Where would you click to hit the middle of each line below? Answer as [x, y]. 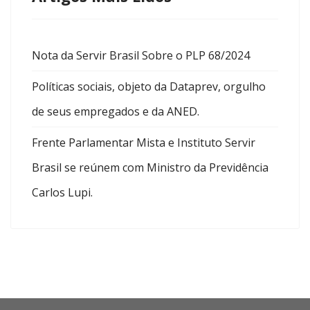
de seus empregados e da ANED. [116, 111]
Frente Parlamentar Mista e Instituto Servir [144, 143]
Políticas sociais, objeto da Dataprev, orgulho [149, 86]
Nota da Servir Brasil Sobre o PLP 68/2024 [141, 55]
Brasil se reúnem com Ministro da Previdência [150, 167]
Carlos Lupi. [62, 192]
